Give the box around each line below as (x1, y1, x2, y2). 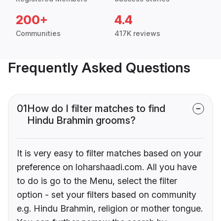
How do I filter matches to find (27, 103, 165, 115)
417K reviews (114, 29, 160, 38)
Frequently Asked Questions (8, 59, 190, 76)
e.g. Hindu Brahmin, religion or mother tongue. (17, 203, 203, 214)
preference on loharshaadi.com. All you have (17, 162, 197, 173)
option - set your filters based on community (17, 189, 196, 200)
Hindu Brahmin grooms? (27, 114, 136, 127)
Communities (16, 29, 61, 38)
